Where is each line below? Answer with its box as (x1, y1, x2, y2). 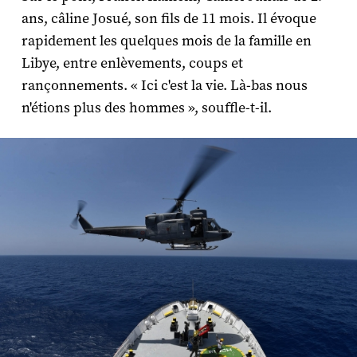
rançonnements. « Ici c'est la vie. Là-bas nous (21, 76, 308, 95)
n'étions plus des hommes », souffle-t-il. (21, 98, 272, 117)
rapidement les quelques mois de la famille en (21, 31, 312, 50)
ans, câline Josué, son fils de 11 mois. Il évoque (21, 9, 316, 28)
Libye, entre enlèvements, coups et (21, 53, 243, 73)
